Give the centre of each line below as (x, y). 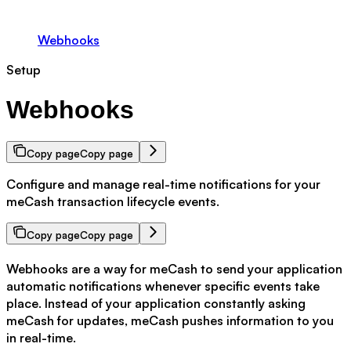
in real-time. (41, 338)
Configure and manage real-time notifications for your (163, 185)
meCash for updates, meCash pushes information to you (170, 321)
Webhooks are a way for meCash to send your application (174, 269)
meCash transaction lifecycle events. (113, 202)
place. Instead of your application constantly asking (156, 304)
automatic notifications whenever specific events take (163, 286)
